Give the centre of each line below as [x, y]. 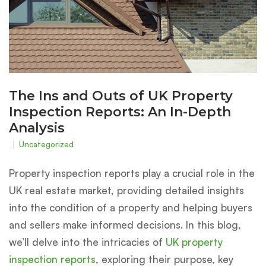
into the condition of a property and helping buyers [131, 207]
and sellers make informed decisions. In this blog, [125, 224]
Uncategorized [46, 144]
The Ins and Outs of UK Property [121, 96]
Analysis [37, 128]
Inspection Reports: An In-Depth [120, 112]
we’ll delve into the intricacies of [87, 242]
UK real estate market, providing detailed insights [126, 190]
